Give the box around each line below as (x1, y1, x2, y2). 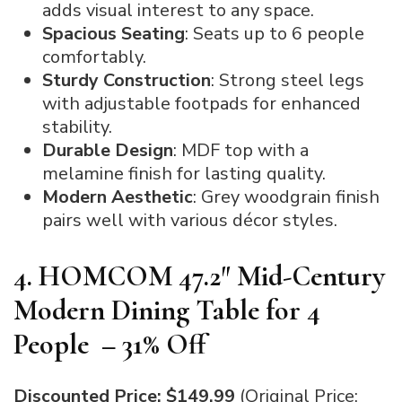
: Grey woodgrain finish (193, 184, 380, 209)
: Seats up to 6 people (185, 21, 364, 46)
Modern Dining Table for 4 (13, 292, 320, 328)
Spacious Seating (42, 21, 185, 46)
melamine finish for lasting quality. (42, 161, 326, 186)
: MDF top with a (173, 137, 309, 162)
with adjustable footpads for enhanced (42, 91, 361, 116)
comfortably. (42, 44, 146, 69)
